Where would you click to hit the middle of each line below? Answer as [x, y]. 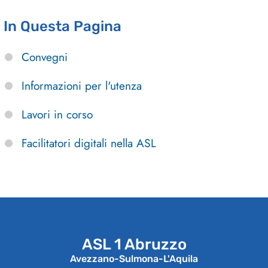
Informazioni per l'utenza [82, 86]
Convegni [45, 57]
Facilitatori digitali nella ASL [89, 143]
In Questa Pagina [63, 27]
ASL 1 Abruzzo [134, 244]
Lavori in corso [57, 115]
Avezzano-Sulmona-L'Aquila [134, 259]
